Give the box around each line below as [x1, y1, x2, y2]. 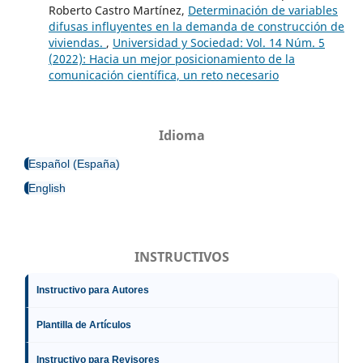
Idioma [158, 126, 205, 145]
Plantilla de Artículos [36, 319, 131, 331]
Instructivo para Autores [36, 284, 149, 297]
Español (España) [28, 157, 120, 171]
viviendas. [48, 35, 106, 51]
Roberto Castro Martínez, [48, 2, 188, 19]
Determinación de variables [187, 2, 338, 19]
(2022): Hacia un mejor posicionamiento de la [48, 51, 295, 67]
